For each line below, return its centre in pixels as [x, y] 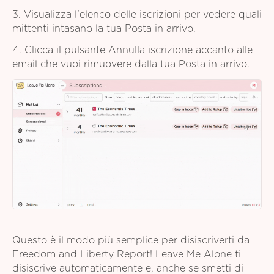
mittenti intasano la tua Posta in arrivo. [104, 29]
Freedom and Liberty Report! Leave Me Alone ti [127, 254]
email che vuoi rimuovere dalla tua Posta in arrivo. [131, 65]
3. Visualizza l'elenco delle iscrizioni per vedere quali [137, 15]
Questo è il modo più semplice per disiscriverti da [131, 240]
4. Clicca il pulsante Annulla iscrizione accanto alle [132, 50]
